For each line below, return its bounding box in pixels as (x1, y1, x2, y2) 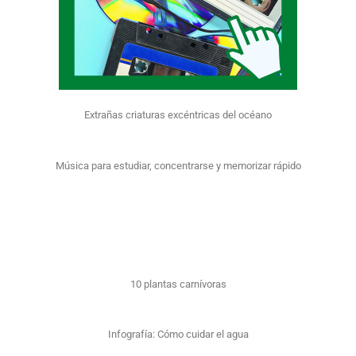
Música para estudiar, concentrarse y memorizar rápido (55, 159, 301, 172)
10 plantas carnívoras (130, 277, 226, 290)
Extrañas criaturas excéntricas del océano (84, 109, 272, 122)
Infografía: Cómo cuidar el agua (107, 328, 249, 341)
